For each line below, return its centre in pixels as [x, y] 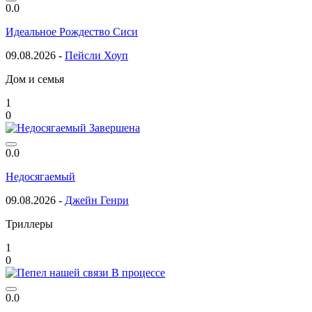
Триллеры [29, 224]
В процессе [138, 272]
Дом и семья [35, 79]
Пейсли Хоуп [96, 55]
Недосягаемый [40, 176]
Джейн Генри [97, 200]
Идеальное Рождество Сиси [72, 31]
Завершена [115, 127]
